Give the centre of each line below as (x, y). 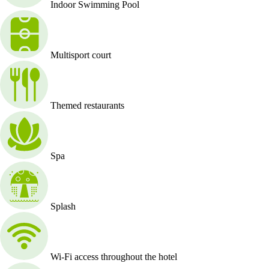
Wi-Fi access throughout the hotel (114, 257)
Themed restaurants (87, 106)
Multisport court (81, 55)
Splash (63, 207)
